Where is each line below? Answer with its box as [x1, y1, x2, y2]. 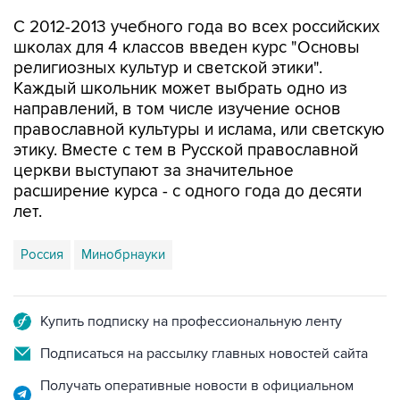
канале [40, 357, 86, 375]
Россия [21, 209, 63, 225]
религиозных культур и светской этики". [13, 21, 322, 41]
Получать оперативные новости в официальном [40, 339, 354, 357]
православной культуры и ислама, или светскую [13, 82, 385, 103]
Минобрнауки [81, 209, 165, 225]
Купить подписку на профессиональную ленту [40, 275, 342, 293]
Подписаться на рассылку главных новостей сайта [40, 307, 368, 325]
